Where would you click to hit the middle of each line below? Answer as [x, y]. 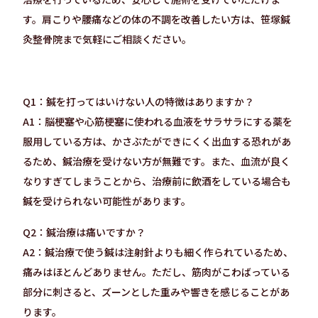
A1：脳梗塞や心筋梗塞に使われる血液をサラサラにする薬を [158, 121]
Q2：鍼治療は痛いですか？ [84, 232]
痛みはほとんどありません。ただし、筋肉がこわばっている [157, 272]
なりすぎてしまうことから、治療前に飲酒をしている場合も [157, 181]
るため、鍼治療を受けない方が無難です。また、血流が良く [157, 161]
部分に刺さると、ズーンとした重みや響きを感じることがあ [156, 292]
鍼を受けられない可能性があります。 [107, 201]
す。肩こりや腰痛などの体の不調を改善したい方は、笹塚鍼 [157, 19]
